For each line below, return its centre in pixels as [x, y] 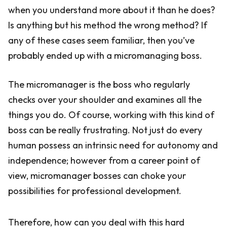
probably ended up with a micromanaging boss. [105, 55]
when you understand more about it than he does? [112, 10]
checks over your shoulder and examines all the [105, 100]
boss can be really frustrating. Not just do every [105, 130]
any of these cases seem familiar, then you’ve [101, 40]
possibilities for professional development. [95, 191]
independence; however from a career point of [104, 160]
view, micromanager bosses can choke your [97, 176]
